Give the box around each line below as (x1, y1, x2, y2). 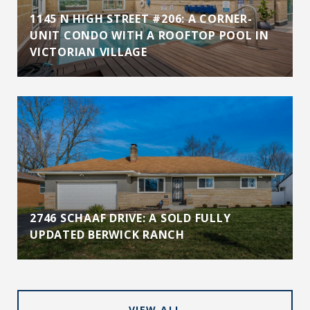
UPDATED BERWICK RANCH (30, 227, 185, 242)
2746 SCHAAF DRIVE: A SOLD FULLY (30, 210, 231, 226)
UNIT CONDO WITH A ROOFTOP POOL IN (30, 28, 269, 43)
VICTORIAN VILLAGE (30, 44, 147, 60)
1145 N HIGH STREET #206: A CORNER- (30, 11, 253, 26)
